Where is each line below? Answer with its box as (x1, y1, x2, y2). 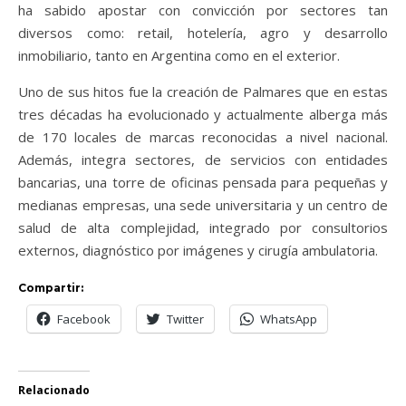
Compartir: (18, 281, 83, 295)
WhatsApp (260, 311, 317, 328)
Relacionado (18, 382, 90, 399)
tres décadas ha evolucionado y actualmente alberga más (18, 105, 388, 124)
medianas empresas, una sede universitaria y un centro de (18, 196, 388, 215)
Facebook (57, 311, 111, 328)
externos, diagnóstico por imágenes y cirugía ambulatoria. (18, 241, 378, 260)
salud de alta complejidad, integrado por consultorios (18, 218, 388, 237)
